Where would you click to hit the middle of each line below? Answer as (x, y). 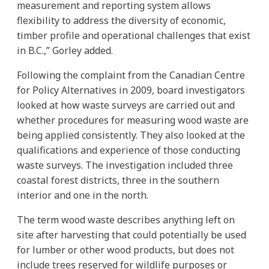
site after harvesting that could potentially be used (131, 234)
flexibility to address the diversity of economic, (121, 20)
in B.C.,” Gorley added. (65, 50)
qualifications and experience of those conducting (128, 150)
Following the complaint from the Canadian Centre (131, 75)
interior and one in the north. (83, 195)
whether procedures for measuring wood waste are (133, 120)
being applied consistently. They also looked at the (131, 135)
